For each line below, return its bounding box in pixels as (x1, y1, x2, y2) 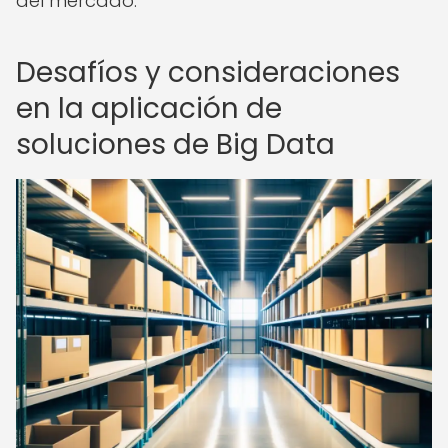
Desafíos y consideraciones (16, 53, 400, 92)
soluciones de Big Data (16, 125, 335, 164)
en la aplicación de (16, 89, 282, 128)
